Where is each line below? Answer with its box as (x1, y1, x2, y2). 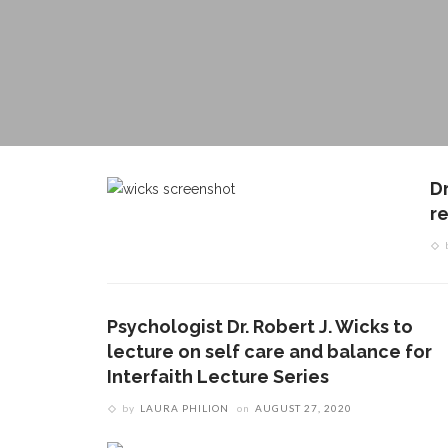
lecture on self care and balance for (107, 341, 432, 362)
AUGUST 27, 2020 (255, 402, 352, 414)
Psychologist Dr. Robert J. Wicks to (107, 316, 413, 337)
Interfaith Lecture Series (107, 366, 329, 387)
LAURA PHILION (140, 402, 229, 414)
